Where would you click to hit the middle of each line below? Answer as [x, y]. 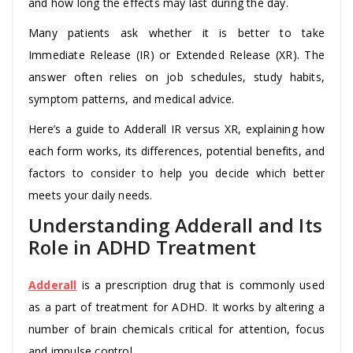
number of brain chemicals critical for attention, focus [176, 329]
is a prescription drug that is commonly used [201, 284]
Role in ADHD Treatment [143, 247]
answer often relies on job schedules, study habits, [176, 76]
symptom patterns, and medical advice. [132, 98]
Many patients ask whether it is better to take [176, 32]
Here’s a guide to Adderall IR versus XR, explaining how [176, 128]
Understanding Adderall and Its [176, 225]
